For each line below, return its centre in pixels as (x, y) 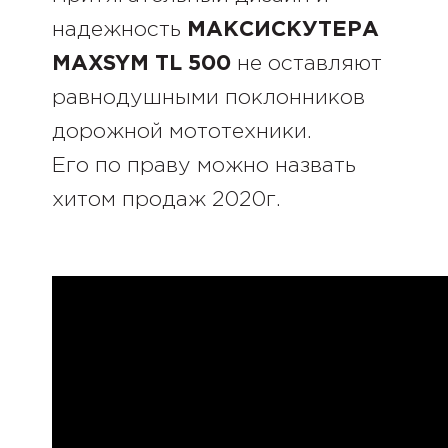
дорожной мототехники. (181, 132)
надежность (119, 30)
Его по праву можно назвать (203, 166)
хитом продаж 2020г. (166, 200)
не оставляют (306, 64)
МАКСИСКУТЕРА (282, 30)
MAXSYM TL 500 (141, 64)
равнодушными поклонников (208, 98)
